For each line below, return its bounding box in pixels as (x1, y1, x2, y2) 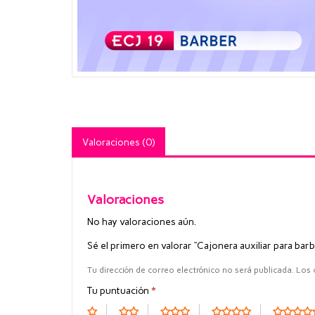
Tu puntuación (87, 284, 151, 297)
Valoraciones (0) (82, 136, 155, 148)
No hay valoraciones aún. (87, 216, 196, 229)
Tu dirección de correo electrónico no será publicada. (87, 264, 294, 275)
